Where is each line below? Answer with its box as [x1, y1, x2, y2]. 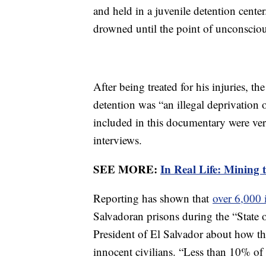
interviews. [93, 132, 142, 147]
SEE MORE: [93, 160, 160, 177]
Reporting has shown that [93, 190, 213, 205]
